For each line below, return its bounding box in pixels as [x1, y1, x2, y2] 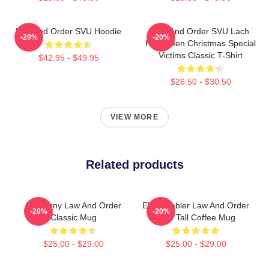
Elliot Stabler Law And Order [142, 200, 249, 210]
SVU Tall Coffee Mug [156, 212, 235, 222]
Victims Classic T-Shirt [159, 50, 243, 60]
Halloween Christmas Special [145, 38, 256, 48]
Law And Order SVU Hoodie [16, 26, 121, 36]
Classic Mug [50, 212, 97, 222]
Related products [85, 157, 184, 171]
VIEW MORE [110, 112, 159, 121]
